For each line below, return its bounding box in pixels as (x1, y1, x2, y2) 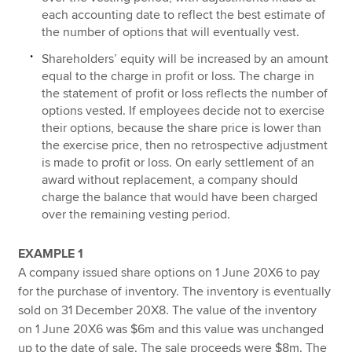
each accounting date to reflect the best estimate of (42, 6, 326, 23)
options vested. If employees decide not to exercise (42, 102, 325, 119)
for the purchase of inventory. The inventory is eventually (18, 283, 332, 299)
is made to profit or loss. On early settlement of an (42, 154, 315, 170)
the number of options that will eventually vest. (42, 24, 300, 40)
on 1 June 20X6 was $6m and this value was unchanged (18, 321, 324, 337)
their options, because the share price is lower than (42, 119, 322, 136)
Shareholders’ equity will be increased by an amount (42, 50, 329, 67)
